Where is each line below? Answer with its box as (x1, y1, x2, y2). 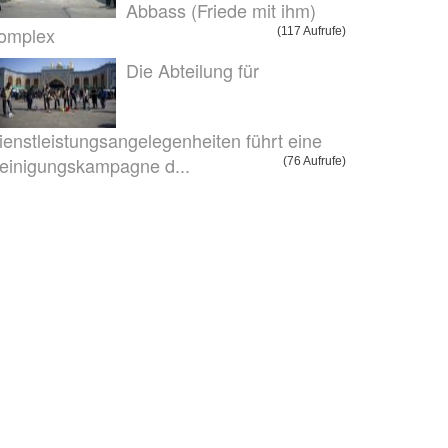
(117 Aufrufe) (277, 24, 346, 38)
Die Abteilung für (126, 57, 259, 83)
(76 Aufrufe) (283, 154, 346, 168)
